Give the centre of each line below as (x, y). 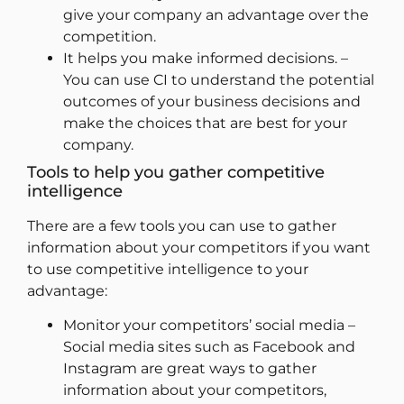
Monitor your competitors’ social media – (209, 326)
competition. (110, 36)
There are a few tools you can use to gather (182, 225)
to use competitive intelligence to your (168, 269)
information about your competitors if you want (199, 247)
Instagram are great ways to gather (190, 369)
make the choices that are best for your (205, 123)
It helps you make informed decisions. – (206, 58)
